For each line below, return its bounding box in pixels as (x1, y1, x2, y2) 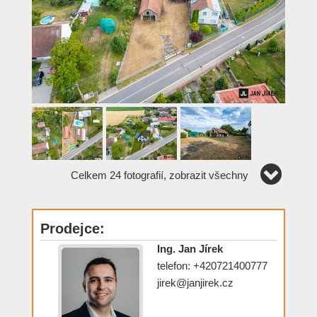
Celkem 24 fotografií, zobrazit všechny (71, 168, 248, 181)
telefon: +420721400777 (157, 259, 267, 272)
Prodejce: (40, 220, 105, 236)
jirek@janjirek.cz (157, 276, 234, 289)
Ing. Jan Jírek (157, 242, 223, 255)
